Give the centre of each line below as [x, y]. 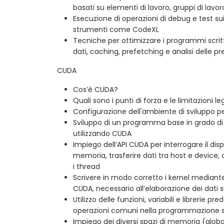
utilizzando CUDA [102, 133]
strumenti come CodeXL [116, 29]
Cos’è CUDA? [95, 89]
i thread [86, 166]
